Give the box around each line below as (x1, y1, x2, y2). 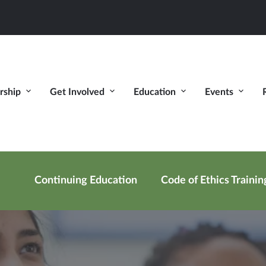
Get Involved (50, 87, 104, 97)
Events (205, 87, 233, 97)
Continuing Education (34, 175, 137, 186)
